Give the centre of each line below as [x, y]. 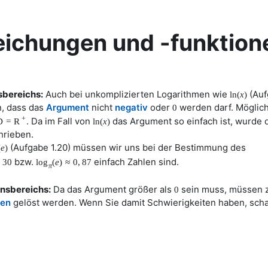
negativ [131, 107]
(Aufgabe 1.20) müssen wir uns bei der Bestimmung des [127, 147]
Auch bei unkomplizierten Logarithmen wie [136, 94]
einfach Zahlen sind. [135, 162]
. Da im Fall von [60, 121]
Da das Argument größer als [112, 189]
